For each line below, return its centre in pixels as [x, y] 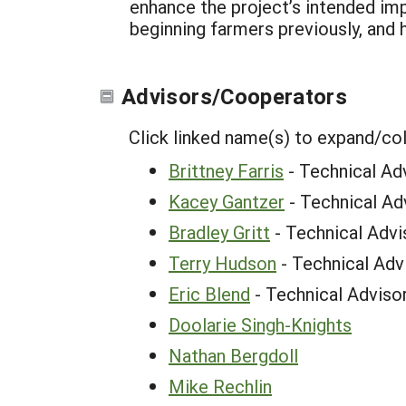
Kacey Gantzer [227, 201]
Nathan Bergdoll [233, 355]
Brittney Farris [226, 170]
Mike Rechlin [220, 386]
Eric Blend [209, 294]
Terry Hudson [222, 263]
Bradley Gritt [219, 232]
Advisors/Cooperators [235, 96]
